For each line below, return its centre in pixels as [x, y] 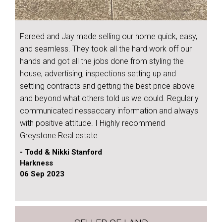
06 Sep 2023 [42, 174]
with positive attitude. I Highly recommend [92, 123]
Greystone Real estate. [60, 136]
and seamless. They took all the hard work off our [106, 49]
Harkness [36, 163]
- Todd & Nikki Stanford [61, 152]
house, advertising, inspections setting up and [98, 74]
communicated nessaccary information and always [109, 111]
